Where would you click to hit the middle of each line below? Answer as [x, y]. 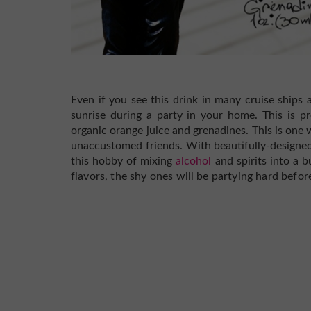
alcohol [194, 161]
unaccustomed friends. [128, 146]
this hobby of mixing [124, 161]
